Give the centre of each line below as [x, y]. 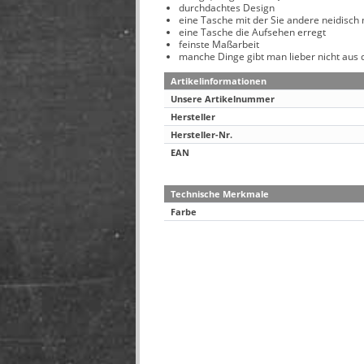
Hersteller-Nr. [201, 134]
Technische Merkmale [220, 194]
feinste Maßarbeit [219, 44]
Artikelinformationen [219, 81]
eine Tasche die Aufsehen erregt [252, 32]
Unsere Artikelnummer [223, 99]
